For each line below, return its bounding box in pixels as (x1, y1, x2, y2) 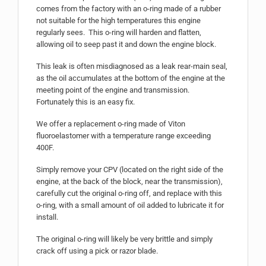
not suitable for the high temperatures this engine (36, 16, 201, 26)
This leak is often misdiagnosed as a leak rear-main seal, (36, 62, 227, 71)
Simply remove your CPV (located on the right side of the (36, 164, 223, 174)
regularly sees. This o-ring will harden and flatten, (36, 28, 201, 37)
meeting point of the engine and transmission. (36, 85, 191, 95)
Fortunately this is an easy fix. (36, 97, 135, 107)
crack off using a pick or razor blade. (36, 246, 158, 255)
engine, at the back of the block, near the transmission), (36, 176, 223, 186)
